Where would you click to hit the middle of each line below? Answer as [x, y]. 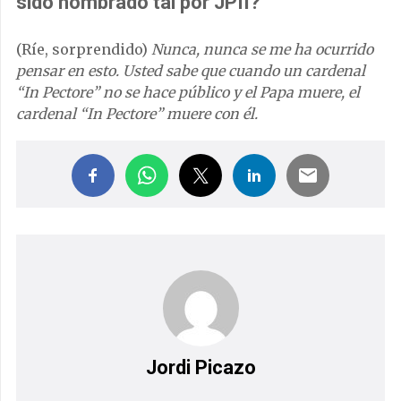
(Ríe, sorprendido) [82, 49]
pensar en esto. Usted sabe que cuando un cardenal [191, 70]
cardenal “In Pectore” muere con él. [137, 113]
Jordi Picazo [200, 367]
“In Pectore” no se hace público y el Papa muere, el [188, 92]
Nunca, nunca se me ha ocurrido [260, 49]
